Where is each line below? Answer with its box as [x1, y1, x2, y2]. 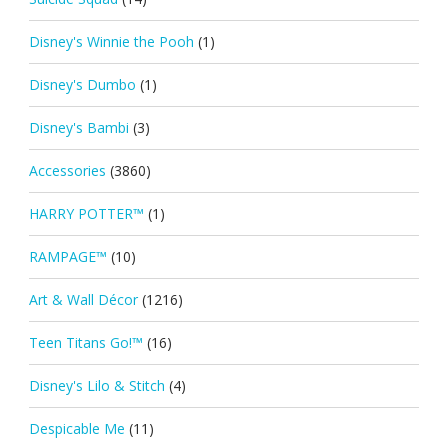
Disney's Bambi [28, 117, 129, 137]
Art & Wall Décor [28, 289, 138, 309]
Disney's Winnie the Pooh [28, 31, 194, 51]
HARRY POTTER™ [28, 203, 144, 223]
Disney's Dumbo [28, 74, 136, 94]
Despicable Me [28, 418, 125, 438]
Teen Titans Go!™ [28, 332, 143, 352]
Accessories [28, 160, 106, 180]
